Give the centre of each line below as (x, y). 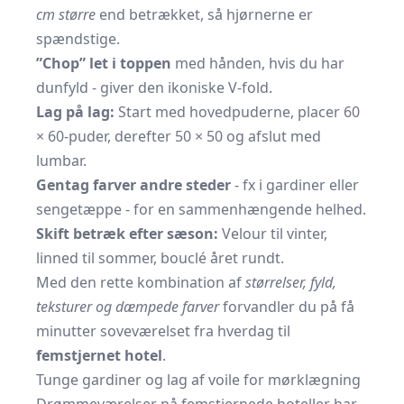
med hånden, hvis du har (258, 63)
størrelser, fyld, (291, 282)
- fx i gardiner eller (295, 185)
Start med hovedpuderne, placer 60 (237, 112)
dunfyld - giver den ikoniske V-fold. (154, 87)
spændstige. (78, 39)
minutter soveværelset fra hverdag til (163, 331)
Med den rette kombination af (141, 282)
